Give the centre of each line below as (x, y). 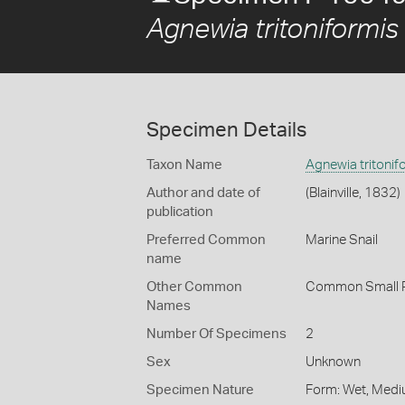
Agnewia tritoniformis (273, 30)
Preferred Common (206, 240)
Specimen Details (226, 130)
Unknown (333, 362)
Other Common (194, 287)
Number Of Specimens (217, 334)
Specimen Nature (200, 390)
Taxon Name (184, 165)
